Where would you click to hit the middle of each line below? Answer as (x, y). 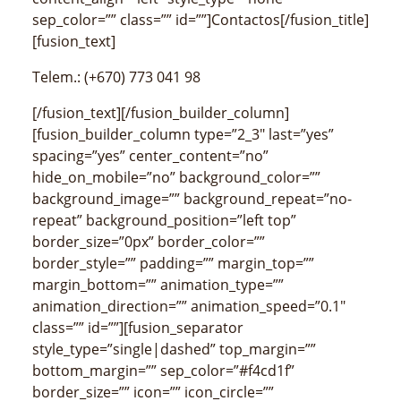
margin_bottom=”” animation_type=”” (158, 285)
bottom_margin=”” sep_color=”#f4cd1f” (163, 371)
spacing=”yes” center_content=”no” (150, 156)
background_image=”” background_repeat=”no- (192, 199)
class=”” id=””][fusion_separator (138, 328)
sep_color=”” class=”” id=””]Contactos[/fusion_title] (200, 20)
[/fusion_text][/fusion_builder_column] (161, 113)
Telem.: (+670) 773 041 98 (116, 77)
